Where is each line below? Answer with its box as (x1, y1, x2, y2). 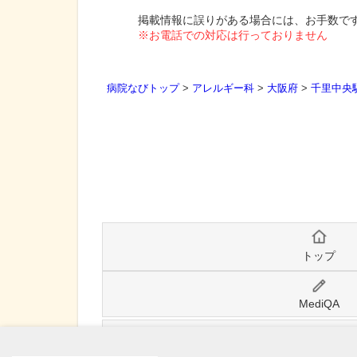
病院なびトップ (107, 82, 179, 94)
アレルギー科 (192, 82, 254, 94)
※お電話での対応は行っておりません (138, 29, 328, 41)
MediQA (298, 297, 339, 310)
